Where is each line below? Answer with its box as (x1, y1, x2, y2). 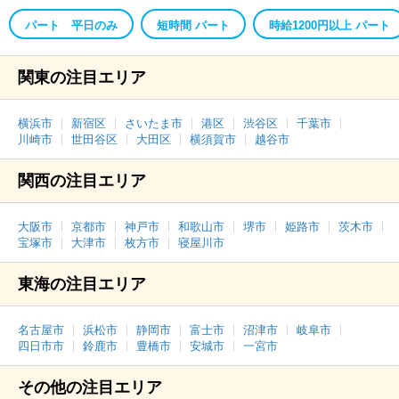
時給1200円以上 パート (269, 19, 390, 32)
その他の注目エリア (18, 379, 162, 396)
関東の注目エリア (18, 69, 146, 86)
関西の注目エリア (18, 172, 146, 190)
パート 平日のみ (25, 19, 118, 32)
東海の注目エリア (18, 275, 146, 293)
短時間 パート (157, 19, 230, 32)
